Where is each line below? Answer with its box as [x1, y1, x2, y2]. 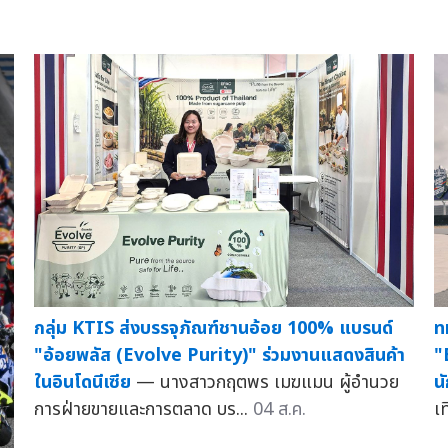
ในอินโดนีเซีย [33, 369, 131, 396]
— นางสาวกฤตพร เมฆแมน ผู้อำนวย [135, 369, 399, 396]
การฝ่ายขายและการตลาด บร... [33, 396, 253, 423]
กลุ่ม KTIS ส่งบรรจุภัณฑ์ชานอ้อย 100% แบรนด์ [33, 315, 393, 342]
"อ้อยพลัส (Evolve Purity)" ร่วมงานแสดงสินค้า [33, 342, 405, 369]
